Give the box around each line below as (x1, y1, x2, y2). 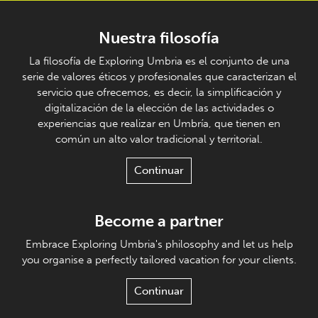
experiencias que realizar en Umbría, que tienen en (38, 117, 280, 130)
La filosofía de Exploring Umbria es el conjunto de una (28, 55, 290, 67)
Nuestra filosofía (99, 28, 219, 48)
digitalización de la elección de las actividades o (44, 102, 274, 114)
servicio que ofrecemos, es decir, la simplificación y (37, 86, 281, 99)
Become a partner (94, 212, 224, 231)
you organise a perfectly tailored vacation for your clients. (21, 253, 297, 266)
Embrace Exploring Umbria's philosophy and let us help (25, 238, 293, 251)
